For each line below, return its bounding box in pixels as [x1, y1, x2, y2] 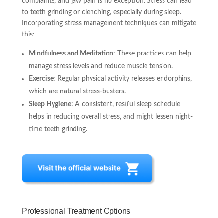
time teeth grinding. [28, 126, 87, 133]
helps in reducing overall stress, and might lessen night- [28, 113, 193, 120]
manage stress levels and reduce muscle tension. [28, 63, 173, 70]
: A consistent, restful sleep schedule [71, 101, 180, 108]
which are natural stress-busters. [28, 88, 126, 95]
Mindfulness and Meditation [28, 50, 113, 57]
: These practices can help [113, 50, 191, 57]
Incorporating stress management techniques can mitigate [21, 20, 196, 27]
